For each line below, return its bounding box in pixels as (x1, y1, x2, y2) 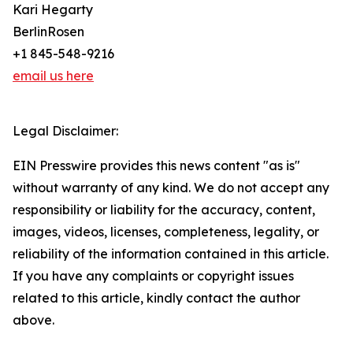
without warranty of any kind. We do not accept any (13, 180, 329, 196)
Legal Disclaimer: (13, 123, 118, 139)
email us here (13, 68, 94, 84)
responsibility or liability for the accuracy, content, (13, 202, 315, 218)
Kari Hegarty (13, 2, 93, 18)
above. (13, 312, 54, 329)
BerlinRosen (13, 24, 84, 40)
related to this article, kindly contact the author (13, 290, 300, 307)
